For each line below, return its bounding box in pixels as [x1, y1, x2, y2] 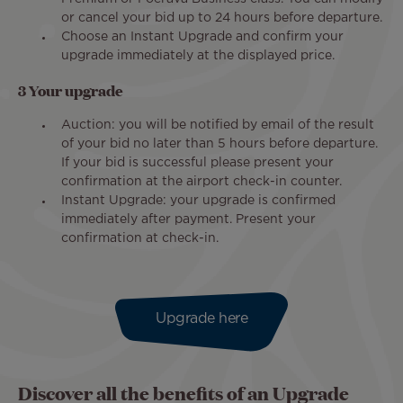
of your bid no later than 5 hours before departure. [61, 138, 378, 149]
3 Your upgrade [18, 79, 123, 101]
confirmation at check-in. [61, 232, 219, 244]
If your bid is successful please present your [61, 157, 334, 168]
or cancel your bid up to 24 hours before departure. [61, 12, 382, 23]
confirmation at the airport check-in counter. [61, 175, 342, 187]
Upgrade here [156, 311, 247, 326]
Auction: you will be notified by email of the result [61, 119, 374, 130]
